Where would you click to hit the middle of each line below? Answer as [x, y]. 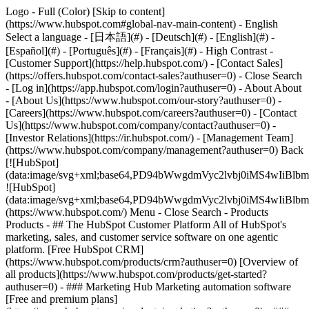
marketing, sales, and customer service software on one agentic [142, 237]
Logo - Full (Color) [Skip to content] [85, 11]
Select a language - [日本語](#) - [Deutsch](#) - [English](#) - [140, 37]
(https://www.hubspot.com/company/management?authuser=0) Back [154, 150]
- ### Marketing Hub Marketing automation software [176, 287]
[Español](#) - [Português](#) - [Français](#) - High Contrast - [139, 51]
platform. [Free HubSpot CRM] [74, 249]
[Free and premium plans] [61, 299]
